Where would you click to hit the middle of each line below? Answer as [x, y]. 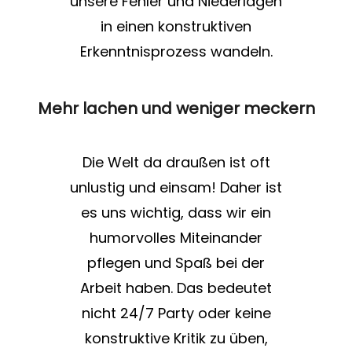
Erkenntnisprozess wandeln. [176, 52]
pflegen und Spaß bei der [176, 263]
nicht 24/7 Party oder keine [176, 313]
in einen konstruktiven [176, 27]
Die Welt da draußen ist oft [176, 163]
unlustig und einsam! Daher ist [176, 188]
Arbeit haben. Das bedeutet [176, 288]
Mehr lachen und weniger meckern [176, 109]
